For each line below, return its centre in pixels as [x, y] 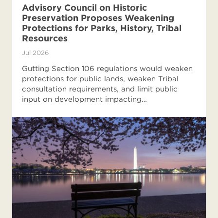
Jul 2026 [35, 53]
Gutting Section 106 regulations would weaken [107, 68]
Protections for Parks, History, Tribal [102, 28]
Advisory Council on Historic [84, 7]
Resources [45, 38]
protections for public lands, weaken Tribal [100, 79]
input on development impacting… [84, 99]
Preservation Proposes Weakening [98, 18]
